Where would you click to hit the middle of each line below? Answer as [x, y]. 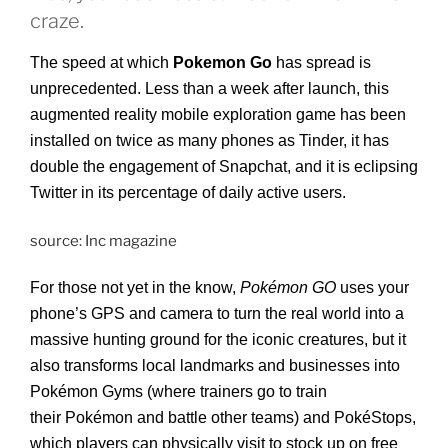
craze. [57, 21]
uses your [374, 288]
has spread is [321, 63]
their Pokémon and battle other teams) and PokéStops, [223, 418]
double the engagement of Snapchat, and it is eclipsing [224, 167]
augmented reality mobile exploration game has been [218, 115]
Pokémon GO [290, 288]
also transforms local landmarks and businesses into [215, 366]
